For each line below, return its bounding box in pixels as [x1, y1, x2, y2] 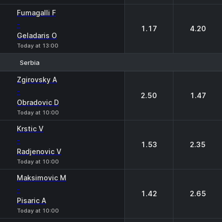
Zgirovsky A [17, 75, 57, 84]
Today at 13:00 [17, 42, 58, 49]
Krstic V [17, 124, 44, 133]
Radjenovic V [17, 147, 61, 156]
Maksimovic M [17, 173, 66, 182]
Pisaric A [17, 196, 46, 205]
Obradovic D [17, 98, 59, 107]
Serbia [20, 58, 40, 66]
